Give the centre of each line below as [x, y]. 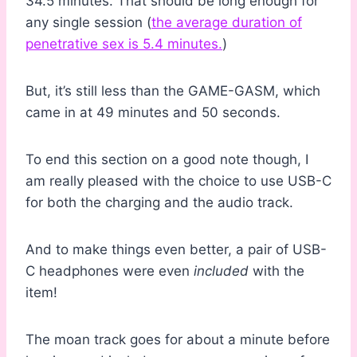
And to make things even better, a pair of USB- [176, 250]
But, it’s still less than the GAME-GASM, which [173, 91]
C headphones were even [110, 271]
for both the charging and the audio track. [159, 203]
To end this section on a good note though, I [167, 160]
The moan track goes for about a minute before [178, 340]
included [223, 271]
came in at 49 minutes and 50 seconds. [153, 113]
